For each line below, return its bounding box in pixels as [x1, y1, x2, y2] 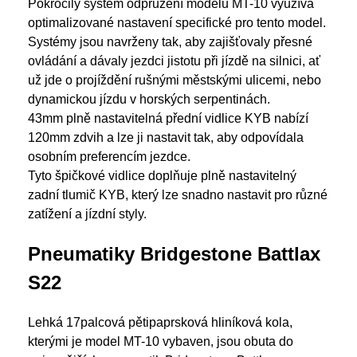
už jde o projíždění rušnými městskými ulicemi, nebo [28, 73, 321, 87]
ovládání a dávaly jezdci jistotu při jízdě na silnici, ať [28, 54, 320, 68]
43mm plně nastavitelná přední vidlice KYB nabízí [28, 112, 308, 125]
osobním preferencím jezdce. [28, 150, 190, 163]
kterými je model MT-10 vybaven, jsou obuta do [28, 335, 293, 348]
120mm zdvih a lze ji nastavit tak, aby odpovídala [28, 131, 304, 144]
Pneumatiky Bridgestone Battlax [28, 243, 320, 265]
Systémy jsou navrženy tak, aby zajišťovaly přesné [28, 35, 312, 49]
